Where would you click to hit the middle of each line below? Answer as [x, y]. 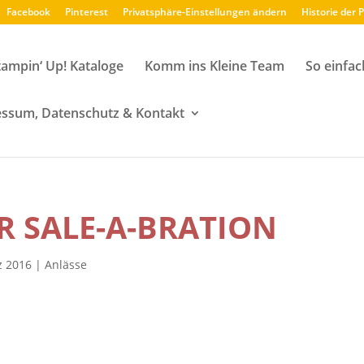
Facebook [29, 12]
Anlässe [65, 264]
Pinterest [87, 12]
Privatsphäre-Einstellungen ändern [205, 12]
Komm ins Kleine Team [214, 66]
